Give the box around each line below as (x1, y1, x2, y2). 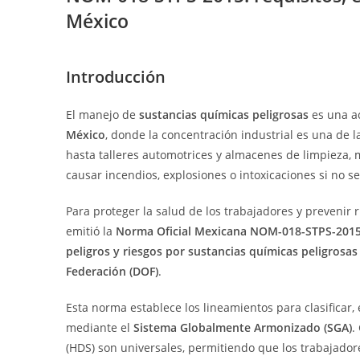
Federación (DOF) (66, 264, 158, 279)
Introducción (66, 66, 166, 88)
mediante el (66, 320, 133, 335)
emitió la (66, 223, 116, 239)
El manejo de (66, 107, 139, 122)
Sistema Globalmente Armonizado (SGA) (133, 320, 352, 335)
